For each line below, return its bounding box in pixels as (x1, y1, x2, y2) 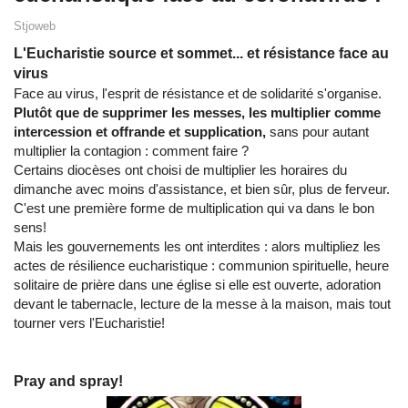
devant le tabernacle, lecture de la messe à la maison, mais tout (14, 296, 391, 312)
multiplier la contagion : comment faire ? (14, 143, 252, 159)
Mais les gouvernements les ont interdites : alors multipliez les (14, 239, 381, 255)
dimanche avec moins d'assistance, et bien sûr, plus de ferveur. (14, 181, 390, 198)
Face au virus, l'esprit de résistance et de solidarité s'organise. (14, 86, 382, 102)
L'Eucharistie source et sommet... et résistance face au (14, 46, 389, 62)
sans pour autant (266, 124, 369, 140)
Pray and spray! (14, 373, 123, 390)
